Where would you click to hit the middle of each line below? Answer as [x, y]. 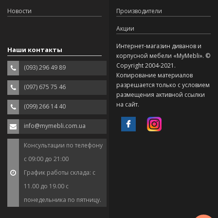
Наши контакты [35, 50]
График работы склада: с [60, 173]
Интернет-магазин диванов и [159, 46]
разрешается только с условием [163, 85]
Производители [139, 11]
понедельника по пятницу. [63, 200]
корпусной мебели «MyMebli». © [163, 56]
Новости [19, 11]
